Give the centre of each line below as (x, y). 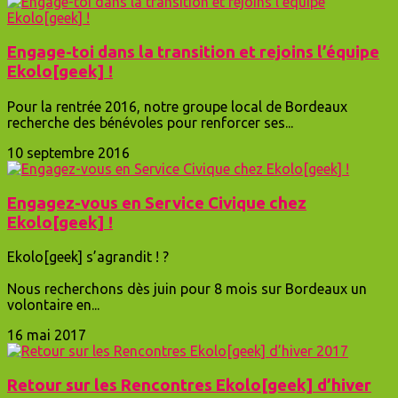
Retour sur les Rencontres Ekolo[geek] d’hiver (189, 386)
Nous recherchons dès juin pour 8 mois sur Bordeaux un (187, 289)
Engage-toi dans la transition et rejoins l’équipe (193, 52)
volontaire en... (53, 305)
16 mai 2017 (47, 335)
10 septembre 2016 (68, 152)
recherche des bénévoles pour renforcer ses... (150, 122)
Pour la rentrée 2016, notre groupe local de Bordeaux (177, 106)
